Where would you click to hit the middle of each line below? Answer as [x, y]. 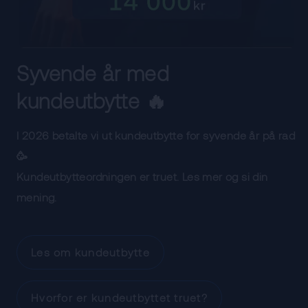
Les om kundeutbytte [90, 252]
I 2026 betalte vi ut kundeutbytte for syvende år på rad [156, 135]
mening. [37, 197]
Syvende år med [93, 73]
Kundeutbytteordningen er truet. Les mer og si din [142, 176]
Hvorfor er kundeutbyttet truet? [119, 297]
